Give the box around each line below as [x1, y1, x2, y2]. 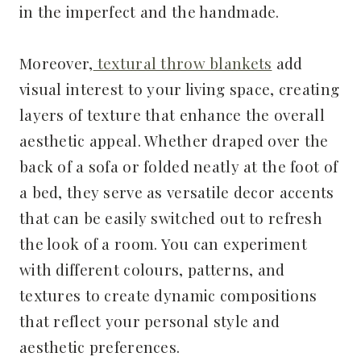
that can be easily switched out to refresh [19, 207, 322, 229]
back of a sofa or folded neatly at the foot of [19, 156, 338, 177]
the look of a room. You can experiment [19, 233, 307, 255]
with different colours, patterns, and [19, 259, 285, 280]
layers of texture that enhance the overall [19, 104, 325, 126]
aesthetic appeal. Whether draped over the [19, 130, 329, 151]
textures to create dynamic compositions [19, 284, 317, 306]
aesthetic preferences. [19, 336, 180, 358]
